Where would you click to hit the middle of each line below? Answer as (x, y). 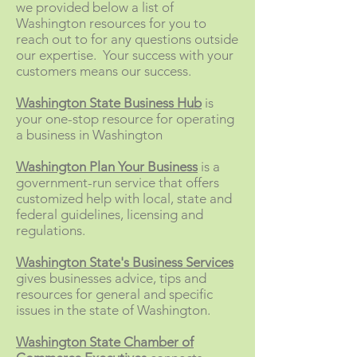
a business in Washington (89, 135)
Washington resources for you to (111, 23)
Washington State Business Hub (109, 103)
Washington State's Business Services (125, 262)
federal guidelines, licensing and (110, 214)
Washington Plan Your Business (107, 167)
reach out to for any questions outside (127, 39)
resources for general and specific (114, 294)
